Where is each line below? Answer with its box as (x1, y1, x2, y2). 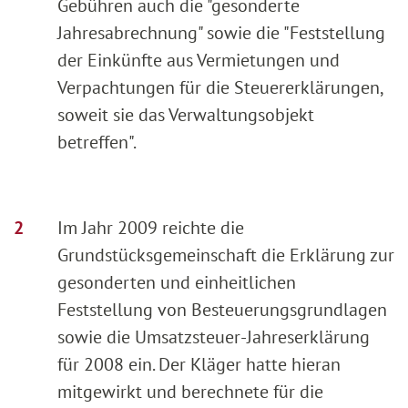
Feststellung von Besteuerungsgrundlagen (57, 297, 387, 321)
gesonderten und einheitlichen (57, 270, 296, 294)
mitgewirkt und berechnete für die (57, 379, 323, 403)
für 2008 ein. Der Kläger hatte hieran (57, 352, 341, 376)
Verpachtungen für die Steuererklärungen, (57, 75, 382, 99)
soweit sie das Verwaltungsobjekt (57, 102, 314, 127)
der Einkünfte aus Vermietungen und (57, 47, 340, 72)
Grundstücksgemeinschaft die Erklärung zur (57, 242, 394, 267)
